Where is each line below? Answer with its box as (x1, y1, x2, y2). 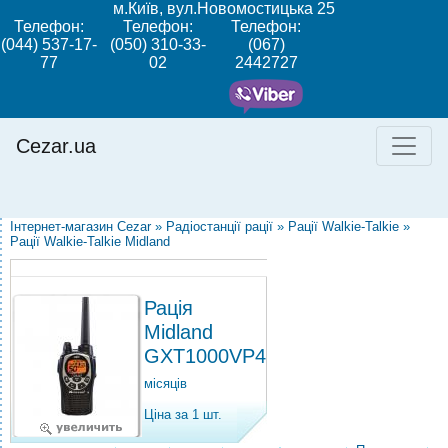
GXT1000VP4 (144, 345, 266, 367)
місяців (144, 376, 187, 391)
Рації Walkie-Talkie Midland (10, 234, 170, 249)
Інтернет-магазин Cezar (10, 219, 151, 234)
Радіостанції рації (166, 219, 273, 234)
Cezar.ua (16, 134, 96, 157)
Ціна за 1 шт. (144, 407, 222, 422)
